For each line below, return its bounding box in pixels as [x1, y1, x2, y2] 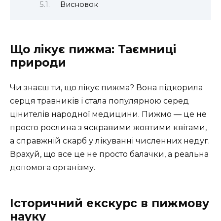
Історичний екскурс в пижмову [10, 196, 209, 211]
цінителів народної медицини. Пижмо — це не [10, 110, 207, 119]
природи [10, 56, 66, 70]
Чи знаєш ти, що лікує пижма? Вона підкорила [10, 83, 203, 93]
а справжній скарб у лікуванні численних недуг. [10, 136, 210, 146]
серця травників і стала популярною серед [10, 96, 189, 106]
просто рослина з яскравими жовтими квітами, [10, 123, 207, 133]
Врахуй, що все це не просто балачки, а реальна [10, 149, 209, 159]
